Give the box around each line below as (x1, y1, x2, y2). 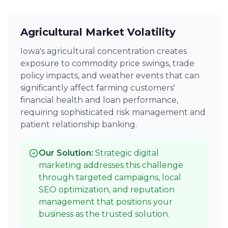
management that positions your (39, 197, 173, 207)
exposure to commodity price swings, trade (20, 59, 194, 68)
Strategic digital (95, 148, 159, 158)
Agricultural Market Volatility (20, 26, 176, 38)
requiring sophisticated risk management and (20, 107, 206, 117)
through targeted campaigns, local (39, 173, 181, 182)
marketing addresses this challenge (39, 160, 183, 170)
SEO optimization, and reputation (39, 185, 175, 194)
